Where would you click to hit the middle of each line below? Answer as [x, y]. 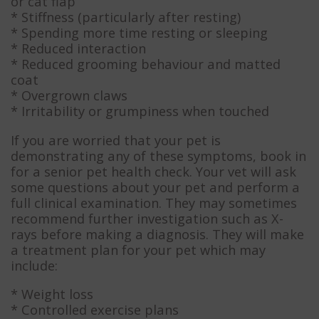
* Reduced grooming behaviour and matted [146, 64]
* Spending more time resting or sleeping [139, 33]
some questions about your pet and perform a [155, 187]
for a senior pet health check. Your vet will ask [153, 171]
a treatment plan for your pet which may [138, 249]
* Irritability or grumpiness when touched [140, 111]
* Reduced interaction [78, 48]
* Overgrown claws [69, 95]
